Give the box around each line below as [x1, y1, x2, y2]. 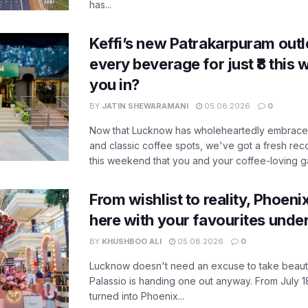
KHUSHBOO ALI [102, 236, 162, 247]
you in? [89, 76, 140, 94]
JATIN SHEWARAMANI [102, 101, 188, 111]
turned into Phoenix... [89, 290, 184, 302]
